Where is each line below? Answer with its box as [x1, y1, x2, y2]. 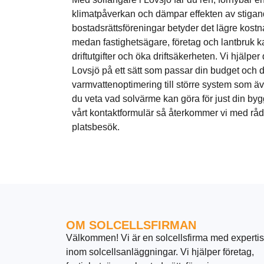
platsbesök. [72, 121, 120, 132]
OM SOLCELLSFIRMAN [66, 218, 196, 232]
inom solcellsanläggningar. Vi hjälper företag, [66, 246, 254, 257]
